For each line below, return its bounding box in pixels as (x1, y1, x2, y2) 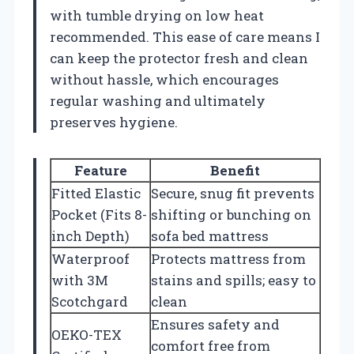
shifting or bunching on (151, 205, 311, 224)
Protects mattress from (151, 250, 306, 269)
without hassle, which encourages (50, 70, 279, 89)
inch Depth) (51, 227, 130, 246)
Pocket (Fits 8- (51, 205, 147, 224)
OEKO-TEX (51, 326, 122, 345)
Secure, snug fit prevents (151, 184, 314, 203)
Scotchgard (51, 292, 128, 311)
